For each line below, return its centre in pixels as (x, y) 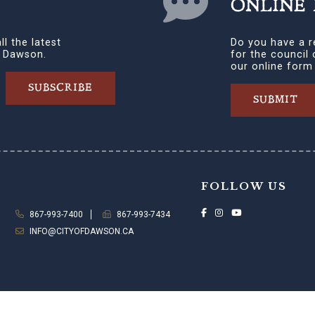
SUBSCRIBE (61, 89)
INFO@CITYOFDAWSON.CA (81, 232)
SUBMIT (276, 101)
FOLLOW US (244, 187)
